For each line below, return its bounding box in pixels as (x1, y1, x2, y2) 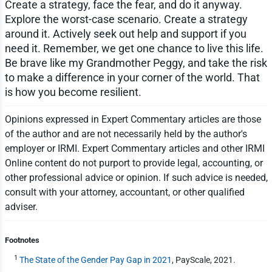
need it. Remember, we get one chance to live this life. (4, 41, 263, 55)
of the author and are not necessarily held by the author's (4, 127, 247, 140)
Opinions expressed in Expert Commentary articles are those (4, 113, 261, 125)
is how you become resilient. (4, 85, 141, 98)
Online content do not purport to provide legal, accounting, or (4, 157, 263, 169)
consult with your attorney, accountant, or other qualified (4, 186, 245, 198)
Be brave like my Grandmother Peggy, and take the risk (4, 56, 267, 69)
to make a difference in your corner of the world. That (4, 70, 260, 84)
